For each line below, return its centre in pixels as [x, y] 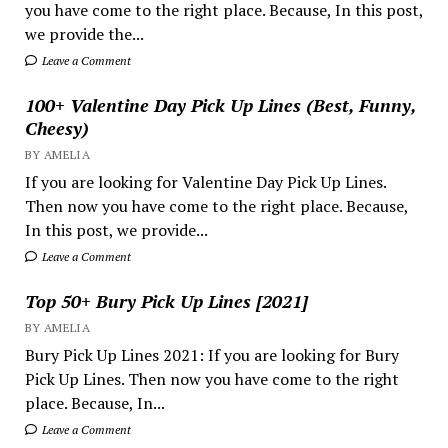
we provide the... [84, 34]
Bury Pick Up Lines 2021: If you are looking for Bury [211, 355]
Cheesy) [56, 128]
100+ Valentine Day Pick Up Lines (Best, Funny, [220, 105]
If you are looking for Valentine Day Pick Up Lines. [205, 182]
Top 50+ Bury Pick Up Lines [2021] [166, 301]
